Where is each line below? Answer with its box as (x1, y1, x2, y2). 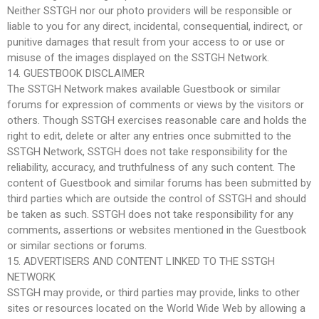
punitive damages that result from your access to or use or (7, 35, 285, 48)
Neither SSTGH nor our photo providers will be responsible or (7, 4, 292, 17)
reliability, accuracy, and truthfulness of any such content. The (7, 160, 296, 174)
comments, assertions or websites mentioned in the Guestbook (7, 223, 306, 236)
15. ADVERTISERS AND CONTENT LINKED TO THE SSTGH (7, 254, 275, 268)
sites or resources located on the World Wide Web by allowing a (7, 301, 305, 315)
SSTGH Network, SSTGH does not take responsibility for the (7, 145, 288, 158)
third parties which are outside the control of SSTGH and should (7, 192, 306, 205)
